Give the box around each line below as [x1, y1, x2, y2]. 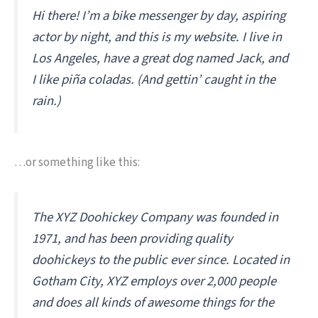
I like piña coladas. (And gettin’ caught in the [32, 70, 275, 89]
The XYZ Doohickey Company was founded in [32, 207, 278, 226]
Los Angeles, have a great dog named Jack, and [32, 49, 288, 68]
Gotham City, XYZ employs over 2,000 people [32, 271, 276, 290]
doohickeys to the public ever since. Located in [32, 250, 290, 269]
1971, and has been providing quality [32, 229, 233, 248]
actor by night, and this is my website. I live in [32, 28, 282, 47]
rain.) [32, 92, 61, 111]
